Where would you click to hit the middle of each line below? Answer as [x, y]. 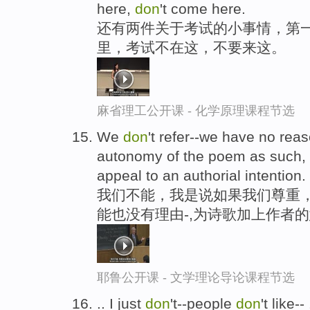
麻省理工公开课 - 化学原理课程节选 [196, 111]
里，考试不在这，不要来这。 [191, 48]
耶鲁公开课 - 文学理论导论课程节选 [196, 278]
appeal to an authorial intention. [201, 176]
